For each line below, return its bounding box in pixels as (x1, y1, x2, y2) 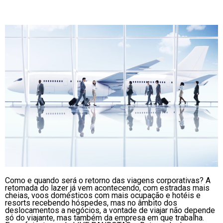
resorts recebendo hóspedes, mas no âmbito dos (5, 198, 177, 208)
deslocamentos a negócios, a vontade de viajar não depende (5, 206, 215, 216)
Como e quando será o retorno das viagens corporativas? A (5, 176, 211, 186)
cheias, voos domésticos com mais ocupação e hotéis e (5, 191, 201, 201)
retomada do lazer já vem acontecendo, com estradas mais (5, 183, 210, 193)
